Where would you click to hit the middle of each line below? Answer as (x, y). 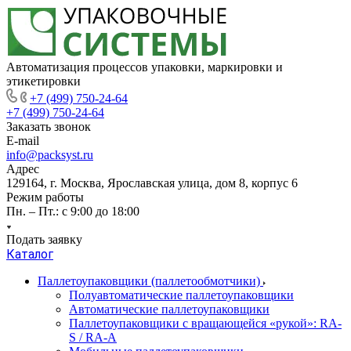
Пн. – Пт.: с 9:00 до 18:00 (73, 211)
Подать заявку (44, 239)
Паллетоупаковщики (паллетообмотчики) (150, 281)
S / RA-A (93, 337)
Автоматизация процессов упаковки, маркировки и (145, 67)
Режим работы (45, 197)
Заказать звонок (49, 127)
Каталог (30, 254)
